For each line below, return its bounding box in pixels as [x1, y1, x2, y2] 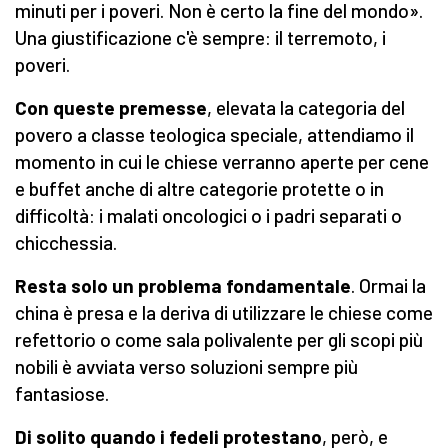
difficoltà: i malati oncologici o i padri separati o [15, 204, 402, 228]
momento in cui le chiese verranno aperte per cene [15, 150, 429, 174]
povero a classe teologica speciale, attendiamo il [15, 123, 414, 147]
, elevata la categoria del [207, 96, 405, 120]
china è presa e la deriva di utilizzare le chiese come [15, 301, 433, 325]
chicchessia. [15, 231, 121, 255]
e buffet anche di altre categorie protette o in [15, 177, 384, 201]
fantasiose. [15, 382, 113, 406]
